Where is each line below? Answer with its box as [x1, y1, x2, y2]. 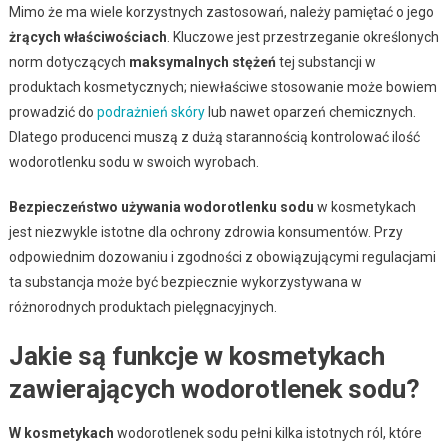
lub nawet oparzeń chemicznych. [204, 103, 416, 120]
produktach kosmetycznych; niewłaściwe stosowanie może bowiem [8, 78, 437, 95]
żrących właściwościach [8, 28, 167, 45]
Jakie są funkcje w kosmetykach [8, 340, 385, 371]
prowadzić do [8, 103, 97, 120]
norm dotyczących [8, 53, 129, 70]
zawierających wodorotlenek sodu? [8, 373, 420, 404]
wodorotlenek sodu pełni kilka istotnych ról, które [113, 424, 422, 441]
